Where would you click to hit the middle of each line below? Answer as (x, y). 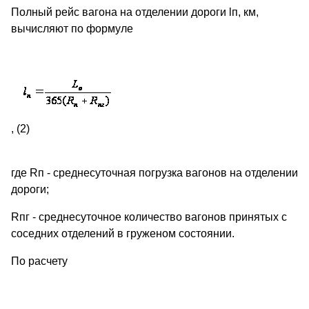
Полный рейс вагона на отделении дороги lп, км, (135, 12)
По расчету (39, 261)
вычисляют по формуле (72, 29)
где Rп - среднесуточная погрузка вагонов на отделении (154, 173)
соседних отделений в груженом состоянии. (123, 234)
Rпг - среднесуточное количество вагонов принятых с (149, 217)
